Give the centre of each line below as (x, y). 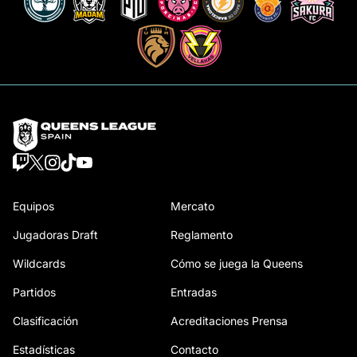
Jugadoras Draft (55, 235)
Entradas (194, 292)
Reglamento (202, 235)
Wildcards (39, 264)
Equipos (33, 206)
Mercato (192, 206)
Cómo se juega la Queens (237, 264)
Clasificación (45, 321)
